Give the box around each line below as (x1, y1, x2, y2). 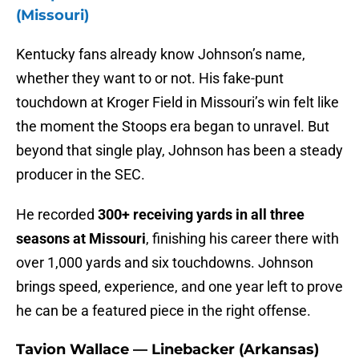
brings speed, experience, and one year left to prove (16, 278, 343, 296)
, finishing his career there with (146, 230, 339, 248)
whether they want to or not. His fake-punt (16, 70, 284, 87)
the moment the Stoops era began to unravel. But (16, 118, 329, 135)
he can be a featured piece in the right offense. (16, 302, 311, 320)
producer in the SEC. (16, 166, 145, 184)
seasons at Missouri (16, 230, 146, 248)
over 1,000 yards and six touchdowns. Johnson (16, 254, 313, 272)
